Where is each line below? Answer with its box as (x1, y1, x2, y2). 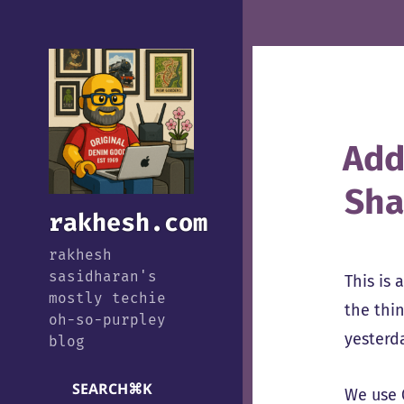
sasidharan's (48, 268, 157, 286)
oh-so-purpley (48, 311, 166, 329)
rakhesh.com (48, 207, 207, 240)
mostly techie (48, 289, 166, 308)
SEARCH (71, 379, 128, 399)
